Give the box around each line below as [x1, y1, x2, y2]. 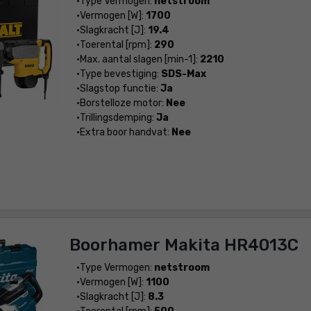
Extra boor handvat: [79, 126, 171, 138]
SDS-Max [160, 68, 206, 80]
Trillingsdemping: [79, 112, 156, 124]
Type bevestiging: [79, 68, 161, 80]
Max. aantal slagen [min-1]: [79, 53, 200, 65]
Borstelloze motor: [79, 97, 166, 109]
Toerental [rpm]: [79, 39, 154, 51]
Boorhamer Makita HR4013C [69, 235, 299, 255]
